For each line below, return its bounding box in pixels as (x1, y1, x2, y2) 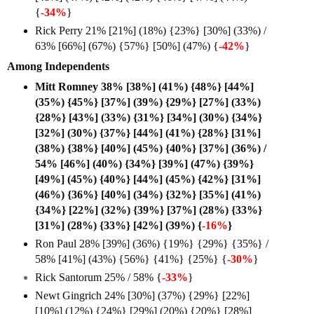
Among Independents (7, 60, 109, 72)
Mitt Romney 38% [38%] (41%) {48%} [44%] (35, 80, 254, 93)
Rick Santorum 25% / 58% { (35, 271, 162, 283)
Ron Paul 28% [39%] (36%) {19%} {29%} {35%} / (35, 237, 268, 250)
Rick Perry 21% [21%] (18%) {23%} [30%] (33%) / (35, 24, 266, 36)
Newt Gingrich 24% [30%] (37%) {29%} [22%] (35, 289, 250, 301)
